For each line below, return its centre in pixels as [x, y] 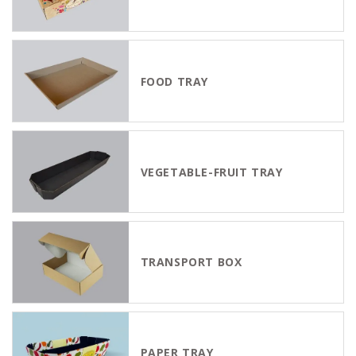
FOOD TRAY [174, 81]
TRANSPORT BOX [191, 262]
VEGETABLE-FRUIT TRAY [211, 172]
